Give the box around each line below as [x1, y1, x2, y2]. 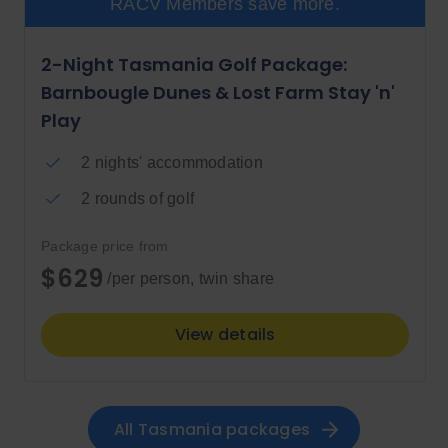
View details [174, 323, 276, 347]
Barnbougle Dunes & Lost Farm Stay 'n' [41, 80, 395, 106]
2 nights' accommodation [81, 154, 263, 172]
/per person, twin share [103, 270, 274, 288]
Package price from [41, 238, 169, 255]
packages [226, 417, 311, 441]
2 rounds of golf [81, 190, 194, 208]
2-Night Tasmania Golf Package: [41, 52, 347, 78]
